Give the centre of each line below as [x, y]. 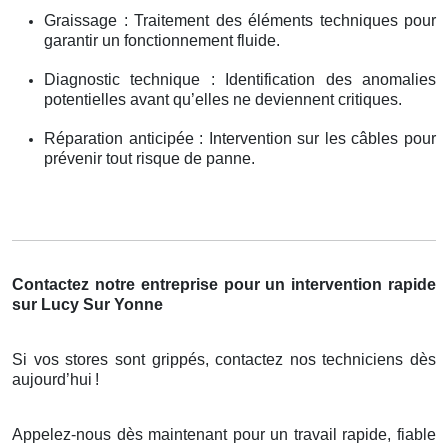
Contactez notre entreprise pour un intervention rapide [224, 284]
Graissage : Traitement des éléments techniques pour [240, 20]
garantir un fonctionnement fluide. [162, 40]
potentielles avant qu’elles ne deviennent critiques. [223, 99]
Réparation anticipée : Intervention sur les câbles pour [240, 138]
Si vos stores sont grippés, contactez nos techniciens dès [224, 359]
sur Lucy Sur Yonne [87, 304]
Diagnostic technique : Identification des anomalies [240, 79]
